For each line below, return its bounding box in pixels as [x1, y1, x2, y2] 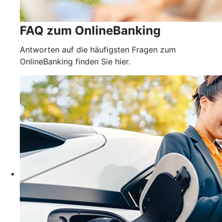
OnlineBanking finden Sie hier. [20, 56, 130, 66]
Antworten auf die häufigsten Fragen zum [20, 44, 176, 55]
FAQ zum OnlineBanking [20, 23, 161, 38]
